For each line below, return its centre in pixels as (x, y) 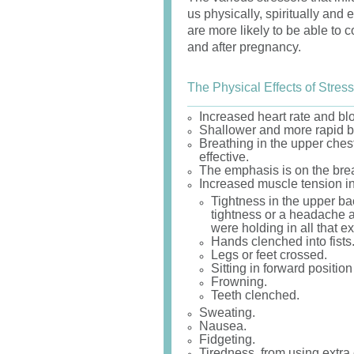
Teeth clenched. (255, 295)
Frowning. (239, 282)
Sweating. (227, 313)
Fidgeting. (227, 339)
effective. (224, 157)
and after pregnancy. (244, 47)
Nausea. (223, 326)
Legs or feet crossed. (269, 255)
